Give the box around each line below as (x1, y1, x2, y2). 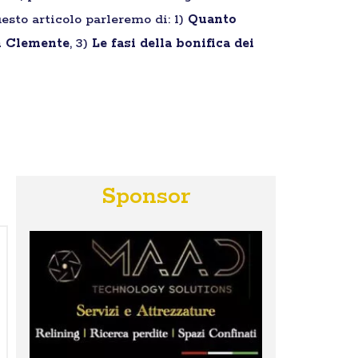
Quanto (188, 11, 237, 28)
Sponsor (101, 182, 191, 211)
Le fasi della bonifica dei (92, 35, 254, 52)
